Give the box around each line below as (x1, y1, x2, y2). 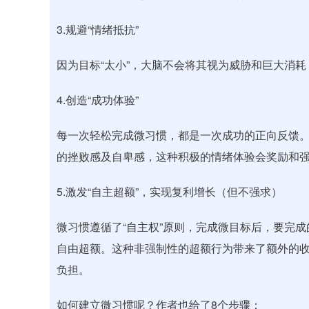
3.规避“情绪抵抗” (57, 21, 139, 37)
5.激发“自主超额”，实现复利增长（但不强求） (57, 183, 282, 199)
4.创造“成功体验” (57, 92, 139, 108)
